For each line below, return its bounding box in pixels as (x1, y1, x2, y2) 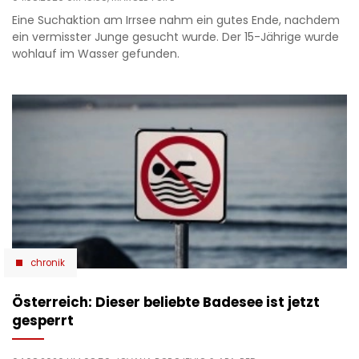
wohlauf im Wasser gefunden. (12, 45, 179, 62)
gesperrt (12, 311, 74, 331)
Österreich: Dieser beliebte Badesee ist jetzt (12, 292, 320, 313)
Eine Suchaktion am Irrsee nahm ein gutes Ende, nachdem (12, 11, 340, 28)
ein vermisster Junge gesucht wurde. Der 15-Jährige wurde (12, 28, 339, 45)
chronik (30, 256, 65, 270)
